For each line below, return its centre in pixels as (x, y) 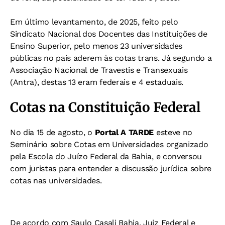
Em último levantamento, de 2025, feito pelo (94, 22)
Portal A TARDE (124, 133)
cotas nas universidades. (56, 181)
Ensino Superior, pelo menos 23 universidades (96, 46)
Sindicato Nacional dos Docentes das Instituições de (109, 34)
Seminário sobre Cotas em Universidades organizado (109, 145)
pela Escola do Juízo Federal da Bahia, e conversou (106, 157)
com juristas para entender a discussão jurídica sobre (111, 169)
